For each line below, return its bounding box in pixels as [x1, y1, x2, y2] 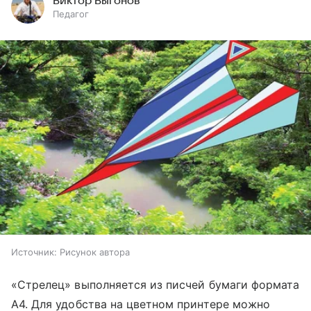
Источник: [11, 246, 57, 258]
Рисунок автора [60, 246, 130, 258]
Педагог [53, 8, 89, 19]
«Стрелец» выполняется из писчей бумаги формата [11, 278, 300, 292]
